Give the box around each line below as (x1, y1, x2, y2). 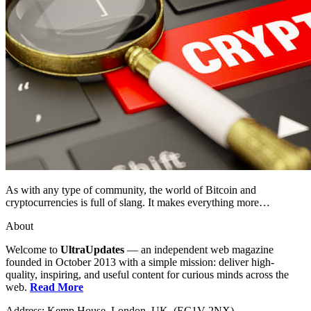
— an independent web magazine (124, 243, 274, 255)
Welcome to (6, 243, 60, 255)
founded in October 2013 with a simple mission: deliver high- (6, 255, 274, 268)
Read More (30, 280, 83, 293)
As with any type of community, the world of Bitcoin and (6, 183, 256, 196)
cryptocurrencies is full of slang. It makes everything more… (6, 196, 270, 208)
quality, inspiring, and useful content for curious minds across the (6, 268, 289, 280)
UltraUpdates (60, 243, 124, 255)
